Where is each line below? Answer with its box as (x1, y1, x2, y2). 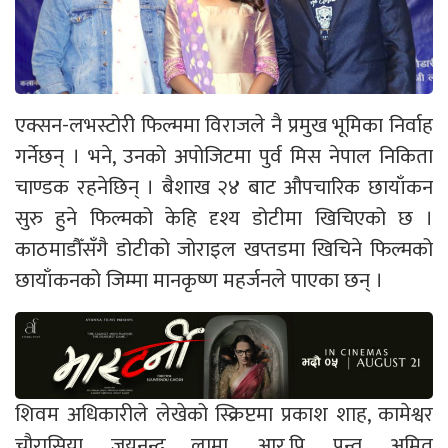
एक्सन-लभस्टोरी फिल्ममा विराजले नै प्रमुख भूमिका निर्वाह (15, 107, 433, 143)
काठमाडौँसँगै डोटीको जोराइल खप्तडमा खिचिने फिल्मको (15, 231, 433, 267)
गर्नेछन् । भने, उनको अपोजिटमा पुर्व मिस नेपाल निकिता (15, 138, 433, 174)
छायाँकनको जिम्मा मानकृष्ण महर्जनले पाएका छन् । (15, 262, 383, 298)
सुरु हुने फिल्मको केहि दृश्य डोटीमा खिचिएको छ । (15, 200, 433, 236)
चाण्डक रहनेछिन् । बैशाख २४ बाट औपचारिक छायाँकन (15, 169, 433, 205)
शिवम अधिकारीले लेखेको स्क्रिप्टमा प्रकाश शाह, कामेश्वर (15, 396, 433, 432)
